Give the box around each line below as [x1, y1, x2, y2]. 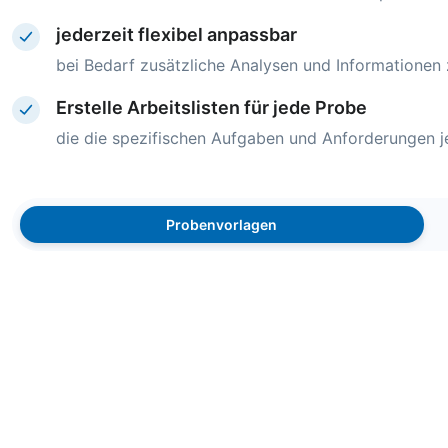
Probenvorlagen [166, 215, 278, 233]
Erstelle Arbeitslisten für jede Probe [56, 96, 367, 118]
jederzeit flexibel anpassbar [56, 23, 297, 45]
